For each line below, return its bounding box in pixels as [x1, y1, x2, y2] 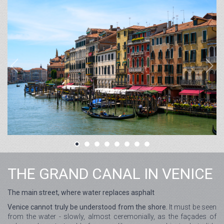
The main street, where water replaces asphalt [7, 188, 154, 197]
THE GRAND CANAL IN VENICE [7, 165, 213, 183]
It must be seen [167, 203, 217, 211]
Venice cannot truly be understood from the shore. [7, 203, 167, 211]
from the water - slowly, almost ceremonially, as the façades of [7, 212, 216, 221]
